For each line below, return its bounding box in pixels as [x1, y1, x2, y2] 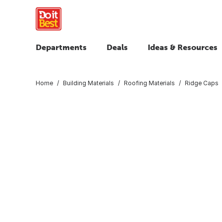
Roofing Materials [124, 79, 175, 87]
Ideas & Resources [148, 43, 218, 52]
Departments [36, 43, 87, 52]
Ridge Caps [185, 79, 219, 87]
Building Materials [63, 79, 114, 87]
